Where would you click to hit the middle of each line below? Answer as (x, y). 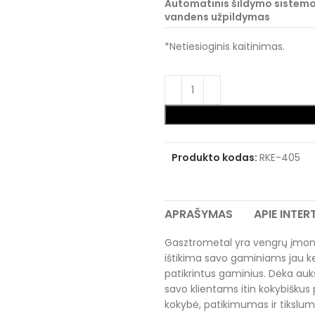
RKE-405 (280, 157)
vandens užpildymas (217, 17)
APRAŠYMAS (199, 214)
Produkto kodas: (216, 157)
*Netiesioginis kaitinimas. (225, 46)
